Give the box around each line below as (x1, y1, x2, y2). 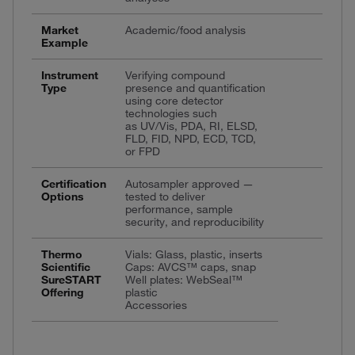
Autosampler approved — (125, 176, 254, 191)
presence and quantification (125, 80, 265, 95)
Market (41, 22, 78, 37)
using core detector (125, 93, 223, 108)
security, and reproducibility (125, 214, 264, 229)
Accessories (125, 297, 187, 312)
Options (41, 189, 84, 204)
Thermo (41, 246, 82, 261)
